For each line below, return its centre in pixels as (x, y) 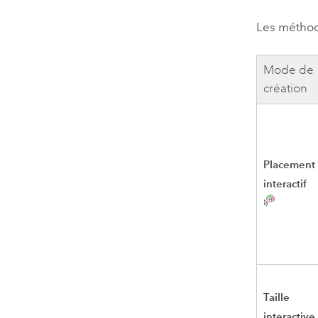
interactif (285, 184)
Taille (277, 297)
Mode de (289, 70)
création (286, 89)
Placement (290, 165)
